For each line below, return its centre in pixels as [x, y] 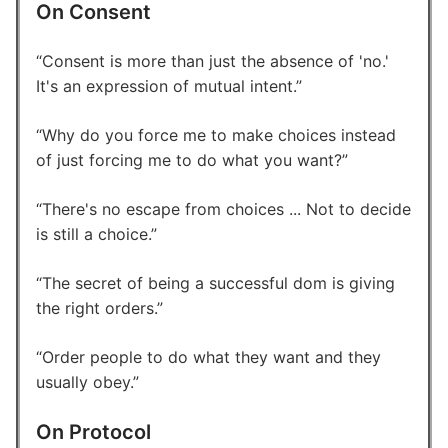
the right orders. [96, 307]
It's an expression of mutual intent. [166, 85]
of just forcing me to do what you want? [189, 159]
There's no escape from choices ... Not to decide [226, 208]
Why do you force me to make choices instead [219, 134]
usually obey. [84, 381]
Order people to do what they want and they [211, 356]
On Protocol [93, 431]
